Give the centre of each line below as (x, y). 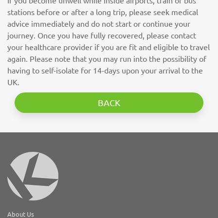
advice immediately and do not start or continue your (99, 23)
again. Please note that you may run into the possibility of (107, 58)
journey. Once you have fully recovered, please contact (102, 35)
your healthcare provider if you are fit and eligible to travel (109, 47)
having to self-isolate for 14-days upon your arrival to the (105, 70)
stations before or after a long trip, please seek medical (103, 12)
